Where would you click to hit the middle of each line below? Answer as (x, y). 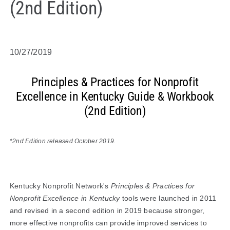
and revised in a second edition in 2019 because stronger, (107, 211)
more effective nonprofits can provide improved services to (108, 223)
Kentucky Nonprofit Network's (60, 186)
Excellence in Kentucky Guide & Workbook (115, 97)
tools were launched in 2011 (169, 198)
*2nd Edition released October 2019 (62, 141)
